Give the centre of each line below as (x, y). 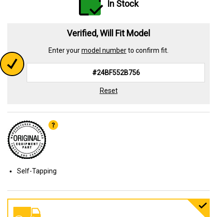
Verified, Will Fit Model (108, 33)
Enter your (65, 50)
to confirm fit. (147, 50)
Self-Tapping (37, 171)
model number (104, 50)
